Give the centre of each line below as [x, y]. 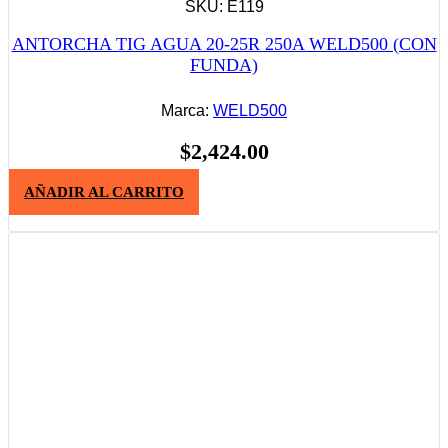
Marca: [187, 111]
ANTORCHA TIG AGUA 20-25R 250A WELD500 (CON [224, 44]
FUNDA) [224, 65]
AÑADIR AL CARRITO [104, 191]
